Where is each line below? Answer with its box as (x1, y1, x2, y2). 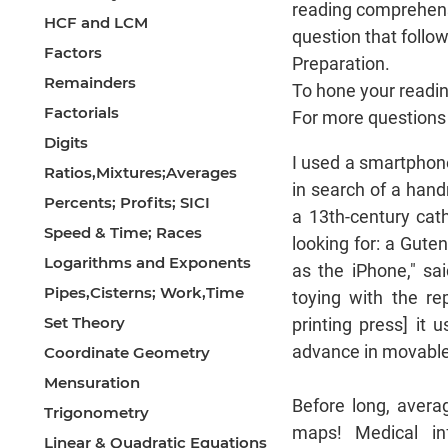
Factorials (44, 103, 119, 123)
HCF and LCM (44, 13, 148, 33)
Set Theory (44, 313, 125, 333)
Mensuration (44, 373, 140, 393)
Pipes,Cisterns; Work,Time (44, 283, 244, 303)
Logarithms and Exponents (44, 253, 251, 273)
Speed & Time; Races (44, 223, 202, 243)
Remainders (44, 73, 136, 93)
